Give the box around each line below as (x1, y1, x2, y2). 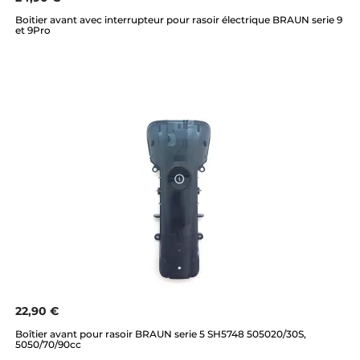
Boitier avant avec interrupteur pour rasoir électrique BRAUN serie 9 (15, 14, 342, 27)
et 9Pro (15, 24, 51, 37)
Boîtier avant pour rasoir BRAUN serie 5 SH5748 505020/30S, (15, 327, 306, 340)
